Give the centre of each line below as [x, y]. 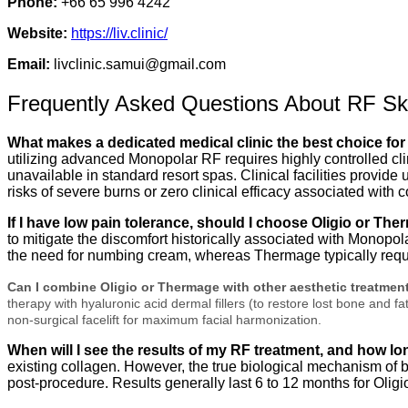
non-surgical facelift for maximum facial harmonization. [164, 319]
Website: [37, 34]
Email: [29, 65]
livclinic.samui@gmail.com [138, 65]
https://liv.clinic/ [119, 34]
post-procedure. [58, 382]
